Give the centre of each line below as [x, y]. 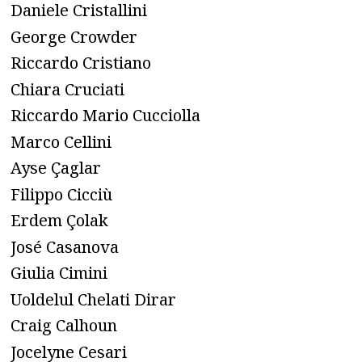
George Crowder [74, 36]
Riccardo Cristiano [81, 63]
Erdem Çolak [59, 221]
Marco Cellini [61, 141]
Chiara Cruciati [67, 89]
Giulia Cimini [59, 273]
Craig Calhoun [64, 326]
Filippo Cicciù [61, 194]
